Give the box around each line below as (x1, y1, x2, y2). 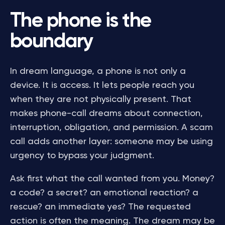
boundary (10, 32, 93, 52)
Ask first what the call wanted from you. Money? (10, 174, 214, 183)
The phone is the (10, 11, 151, 31)
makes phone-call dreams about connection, (10, 109, 203, 118)
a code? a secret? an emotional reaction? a (10, 188, 198, 197)
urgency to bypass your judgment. (10, 151, 154, 160)
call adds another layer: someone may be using (10, 137, 213, 146)
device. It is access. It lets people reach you (10, 81, 194, 90)
